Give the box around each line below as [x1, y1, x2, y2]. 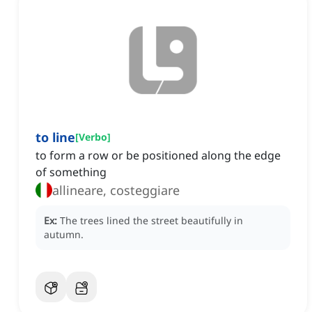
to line [36, 129, 75, 146]
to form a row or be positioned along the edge [36, 148, 281, 164]
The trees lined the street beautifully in [60, 214, 243, 228]
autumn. [44, 228, 84, 242]
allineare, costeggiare [52, 182, 180, 199]
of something [36, 164, 107, 180]
